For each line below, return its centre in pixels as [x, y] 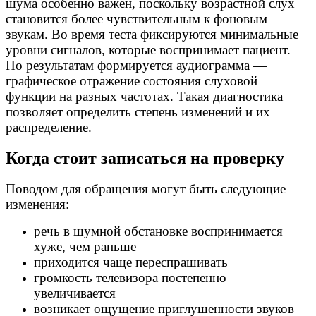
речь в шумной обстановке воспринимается [158, 231]
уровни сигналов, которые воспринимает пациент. [148, 50]
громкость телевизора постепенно [130, 277]
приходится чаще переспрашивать [131, 262]
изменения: [37, 204]
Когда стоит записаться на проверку [145, 158]
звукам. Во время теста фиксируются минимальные [152, 35]
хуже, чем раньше [85, 246]
